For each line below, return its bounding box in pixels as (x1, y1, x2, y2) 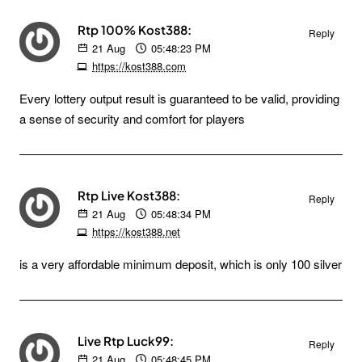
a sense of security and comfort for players (19, 110, 245, 127)
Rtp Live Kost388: (78, 187, 180, 203)
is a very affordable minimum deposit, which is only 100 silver (19, 255, 342, 272)
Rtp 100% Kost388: (78, 22, 192, 37)
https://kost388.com (92, 58, 186, 74)
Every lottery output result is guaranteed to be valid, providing (19, 90, 339, 107)
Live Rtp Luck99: (78, 333, 174, 348)
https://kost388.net (92, 224, 180, 239)
